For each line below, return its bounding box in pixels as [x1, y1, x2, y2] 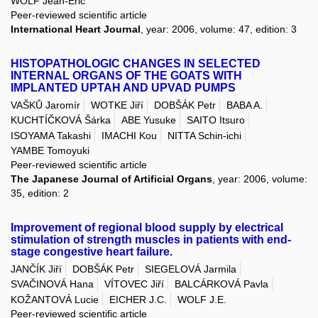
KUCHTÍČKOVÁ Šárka [11, 114, 111, 126]
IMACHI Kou [102, 129, 157, 141]
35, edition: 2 [11, 187, 69, 199]
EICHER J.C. [109, 293, 167, 305]
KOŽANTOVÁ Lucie [11, 293, 99, 305]
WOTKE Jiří [91, 99, 143, 111]
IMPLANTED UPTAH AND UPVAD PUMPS [11, 81, 236, 94]
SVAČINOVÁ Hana [11, 278, 94, 290]
